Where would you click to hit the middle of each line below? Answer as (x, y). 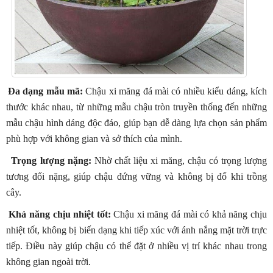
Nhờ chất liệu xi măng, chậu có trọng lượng (179, 161)
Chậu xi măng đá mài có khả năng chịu (189, 214)
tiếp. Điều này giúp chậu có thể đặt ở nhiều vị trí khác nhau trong (136, 246)
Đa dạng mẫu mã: (45, 91)
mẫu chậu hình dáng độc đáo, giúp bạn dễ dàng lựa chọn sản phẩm (136, 123)
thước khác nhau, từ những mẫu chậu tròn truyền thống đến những (136, 107)
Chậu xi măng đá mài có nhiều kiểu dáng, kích (175, 91)
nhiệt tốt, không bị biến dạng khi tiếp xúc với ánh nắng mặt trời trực (136, 230)
